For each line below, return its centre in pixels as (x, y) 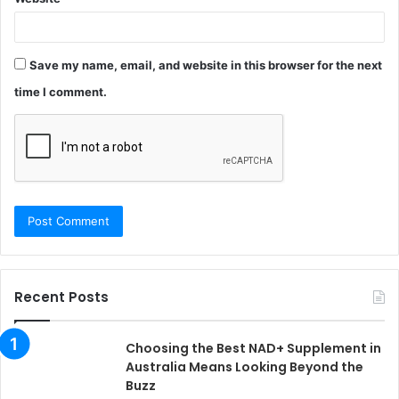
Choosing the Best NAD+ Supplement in (253, 348)
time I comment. (61, 92)
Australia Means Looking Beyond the (244, 367)
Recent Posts (61, 297)
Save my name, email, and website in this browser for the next (206, 65)
